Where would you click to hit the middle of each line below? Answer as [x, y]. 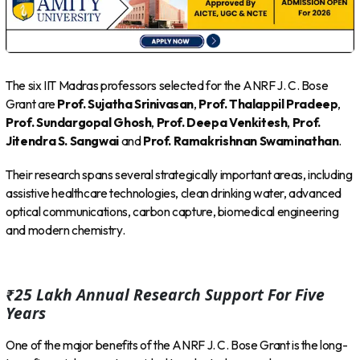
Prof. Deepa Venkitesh [222, 122]
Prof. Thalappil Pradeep [268, 104]
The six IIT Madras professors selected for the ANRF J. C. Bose [167, 85]
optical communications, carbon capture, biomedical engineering [172, 211]
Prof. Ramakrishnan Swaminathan [241, 141]
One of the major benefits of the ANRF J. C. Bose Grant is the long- [177, 346]
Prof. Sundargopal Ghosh [79, 122]
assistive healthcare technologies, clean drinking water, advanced [174, 193]
